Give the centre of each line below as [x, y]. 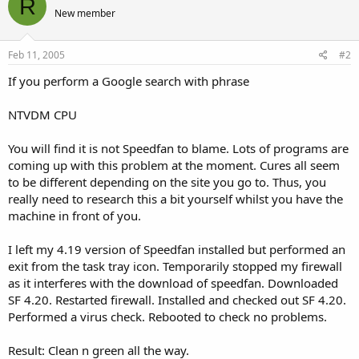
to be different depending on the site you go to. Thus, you [167, 182]
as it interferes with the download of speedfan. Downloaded [173, 282]
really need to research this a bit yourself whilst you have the [175, 198]
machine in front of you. [75, 215]
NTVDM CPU [42, 114]
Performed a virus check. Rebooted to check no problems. [167, 316]
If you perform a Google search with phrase [129, 81]
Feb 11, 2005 [36, 54]
